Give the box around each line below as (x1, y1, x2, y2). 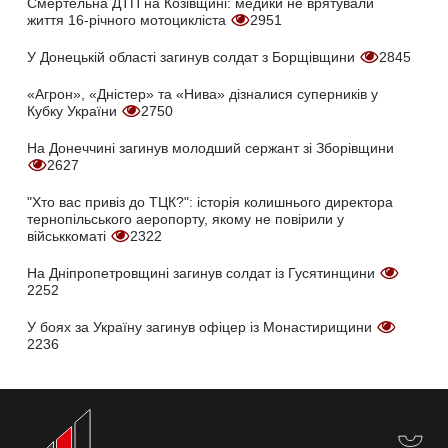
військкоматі (27, 228, 110, 245)
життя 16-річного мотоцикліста (27, 12, 230, 29)
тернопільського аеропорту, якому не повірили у (27, 211, 344, 228)
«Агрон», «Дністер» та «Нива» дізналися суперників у (27, 86, 378, 103)
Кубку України (27, 103, 121, 120)
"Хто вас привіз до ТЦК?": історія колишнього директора (27, 194, 393, 211)
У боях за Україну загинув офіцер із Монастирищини (27, 319, 376, 336)
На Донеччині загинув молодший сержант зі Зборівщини (27, 140, 394, 157)
